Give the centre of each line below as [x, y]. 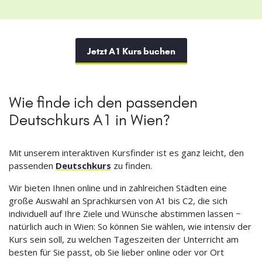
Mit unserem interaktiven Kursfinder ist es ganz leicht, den [126, 153]
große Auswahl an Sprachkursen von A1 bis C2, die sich [118, 201]
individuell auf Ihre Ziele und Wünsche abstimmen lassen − [125, 214]
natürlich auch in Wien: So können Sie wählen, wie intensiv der [130, 227]
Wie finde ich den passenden [103, 103]
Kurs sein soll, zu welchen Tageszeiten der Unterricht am [124, 239]
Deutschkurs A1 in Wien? [89, 120]
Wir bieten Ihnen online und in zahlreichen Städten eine [118, 188]
